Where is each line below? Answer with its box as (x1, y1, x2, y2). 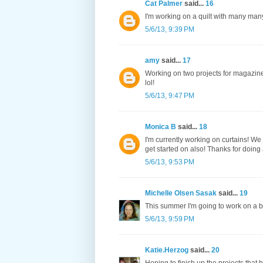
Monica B (145, 123, 176, 131)
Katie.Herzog (145, 246, 188, 255)
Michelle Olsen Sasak (145, 189, 217, 198)
